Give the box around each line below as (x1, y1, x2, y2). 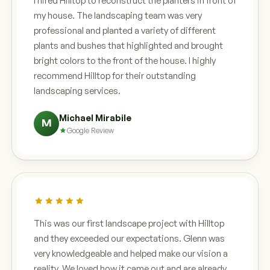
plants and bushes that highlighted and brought (34, 39, 223, 51)
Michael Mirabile (59, 111, 131, 123)
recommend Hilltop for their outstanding (34, 69, 196, 81)
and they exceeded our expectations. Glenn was (34, 232, 225, 244)
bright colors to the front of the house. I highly (34, 54, 216, 66)
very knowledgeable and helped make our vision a (34, 247, 228, 259)
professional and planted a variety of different (34, 24, 216, 36)
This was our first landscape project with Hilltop (34, 217, 224, 229)
